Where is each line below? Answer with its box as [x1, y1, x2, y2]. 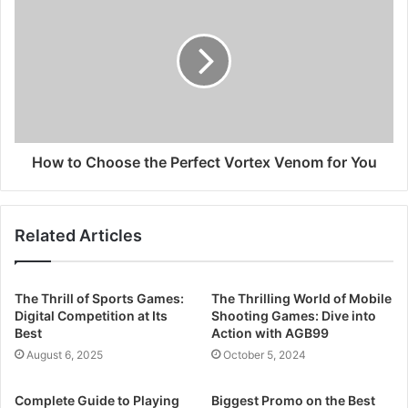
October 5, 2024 [223, 348, 306, 362]
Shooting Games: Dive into [211, 308, 376, 323]
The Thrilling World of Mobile [211, 291, 392, 306]
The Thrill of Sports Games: [15, 291, 184, 306]
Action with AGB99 [211, 325, 329, 341]
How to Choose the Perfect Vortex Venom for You [31, 153, 377, 171]
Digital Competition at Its [15, 308, 168, 323]
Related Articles [15, 226, 142, 245]
